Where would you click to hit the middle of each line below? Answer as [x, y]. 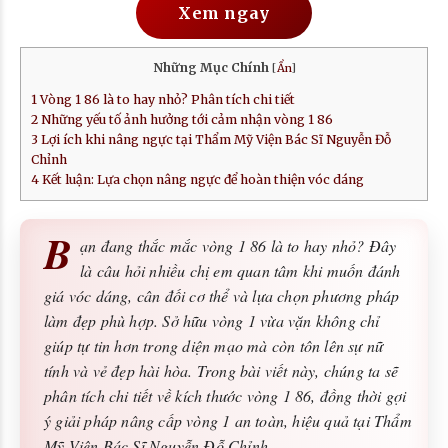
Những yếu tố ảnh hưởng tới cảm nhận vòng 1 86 [185, 120]
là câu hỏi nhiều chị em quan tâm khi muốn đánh [240, 270]
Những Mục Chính [210, 67]
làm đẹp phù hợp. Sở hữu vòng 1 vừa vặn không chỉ [212, 320]
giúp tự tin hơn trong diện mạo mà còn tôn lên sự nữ [214, 345]
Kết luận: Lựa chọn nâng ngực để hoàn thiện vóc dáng [201, 180]
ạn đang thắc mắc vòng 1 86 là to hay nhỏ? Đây [238, 245]
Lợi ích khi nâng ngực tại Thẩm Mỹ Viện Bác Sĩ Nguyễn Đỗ [214, 140]
